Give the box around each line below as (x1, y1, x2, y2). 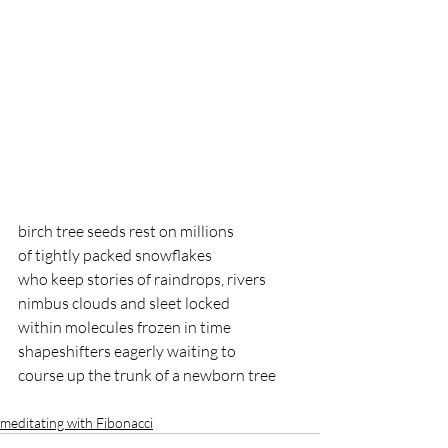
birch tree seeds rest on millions (18, 221, 234, 242)
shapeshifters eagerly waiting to (18, 341, 239, 362)
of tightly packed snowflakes (18, 245, 212, 266)
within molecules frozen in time (18, 317, 231, 338)
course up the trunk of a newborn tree (18, 365, 276, 386)
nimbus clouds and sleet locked (18, 293, 230, 314)
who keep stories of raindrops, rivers (18, 269, 266, 290)
